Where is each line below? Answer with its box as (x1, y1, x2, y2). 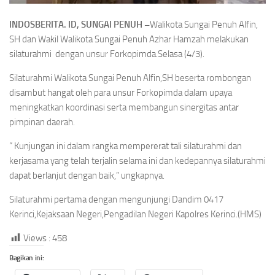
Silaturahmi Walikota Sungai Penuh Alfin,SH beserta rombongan (9, 72, 251, 84)
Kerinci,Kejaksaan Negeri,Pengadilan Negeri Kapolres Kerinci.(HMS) (9, 209, 261, 220)
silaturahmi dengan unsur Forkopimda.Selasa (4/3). (9, 48, 204, 60)
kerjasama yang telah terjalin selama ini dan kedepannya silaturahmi (9, 155, 266, 167)
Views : (23, 233, 50, 244)
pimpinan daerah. (9, 117, 75, 128)
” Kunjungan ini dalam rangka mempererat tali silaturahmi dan (9, 141, 242, 152)
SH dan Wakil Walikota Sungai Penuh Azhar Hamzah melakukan (9, 34, 249, 45)
